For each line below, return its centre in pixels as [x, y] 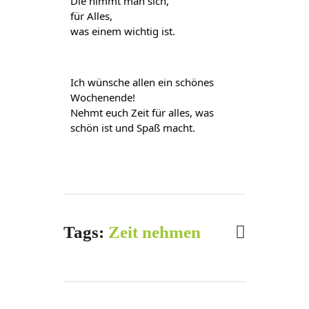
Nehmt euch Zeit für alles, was [142, 112]
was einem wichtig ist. [122, 31]
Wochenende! [102, 97]
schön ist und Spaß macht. [132, 127]
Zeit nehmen [154, 232]
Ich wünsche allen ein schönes [142, 82]
